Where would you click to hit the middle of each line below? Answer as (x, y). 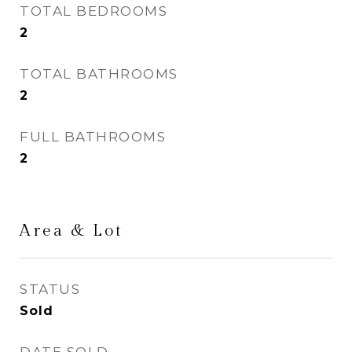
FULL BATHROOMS (93, 137)
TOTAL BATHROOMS (99, 74)
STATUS (50, 289)
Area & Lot (71, 231)
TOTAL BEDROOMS (93, 11)
